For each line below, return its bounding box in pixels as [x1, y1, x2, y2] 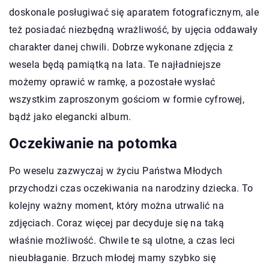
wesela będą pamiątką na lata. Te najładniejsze [9, 58, 221, 70]
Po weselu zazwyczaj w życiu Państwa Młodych [9, 165, 223, 177]
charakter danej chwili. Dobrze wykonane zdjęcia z [9, 41, 234, 53]
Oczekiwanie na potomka [9, 134, 178, 152]
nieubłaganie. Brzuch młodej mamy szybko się [9, 252, 216, 264]
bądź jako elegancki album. [9, 110, 131, 122]
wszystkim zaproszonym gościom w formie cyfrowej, [9, 93, 245, 105]
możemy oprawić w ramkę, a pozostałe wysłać [9, 76, 216, 88]
